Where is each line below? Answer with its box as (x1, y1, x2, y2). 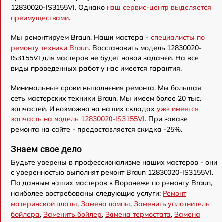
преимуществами (11, 13, 69, 22)
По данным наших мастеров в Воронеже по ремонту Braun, (11, 178, 212, 187)
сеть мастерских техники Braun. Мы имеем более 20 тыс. (11, 93, 201, 103)
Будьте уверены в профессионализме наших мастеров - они (11, 157, 217, 166)
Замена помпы (81, 199, 130, 208)
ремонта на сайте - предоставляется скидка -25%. (11, 124, 182, 134)
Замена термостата (105, 209, 171, 219)
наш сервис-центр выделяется (107, 2, 211, 12)
